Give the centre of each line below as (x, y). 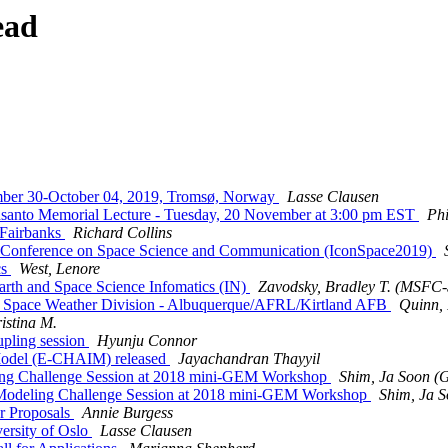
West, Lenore (59, 269)
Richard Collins (122, 233)
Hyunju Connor (147, 341)
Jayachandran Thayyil (249, 359)
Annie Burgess (127, 413)
